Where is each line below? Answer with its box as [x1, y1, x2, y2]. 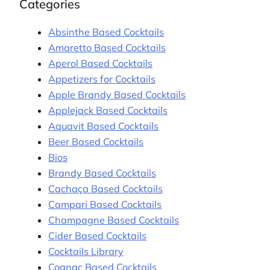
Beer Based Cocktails [48, 135, 144, 148]
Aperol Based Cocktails [48, 57, 153, 69]
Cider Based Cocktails [48, 229, 147, 242]
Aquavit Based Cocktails [48, 119, 159, 132]
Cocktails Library [48, 245, 124, 257]
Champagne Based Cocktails [48, 213, 180, 226]
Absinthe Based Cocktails [48, 25, 165, 38]
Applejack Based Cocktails [48, 104, 168, 116]
